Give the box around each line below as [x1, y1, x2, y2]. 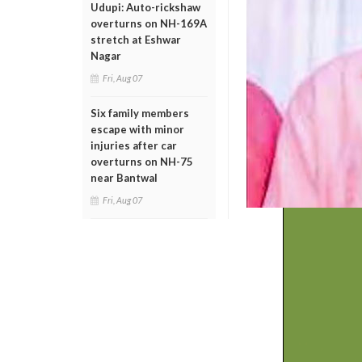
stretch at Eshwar [90, 33, 181, 46]
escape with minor [90, 123, 184, 136]
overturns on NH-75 [90, 155, 193, 168]
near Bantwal [90, 171, 158, 184]
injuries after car [90, 139, 177, 152]
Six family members [90, 107, 189, 120]
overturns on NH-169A [90, 17, 207, 30]
